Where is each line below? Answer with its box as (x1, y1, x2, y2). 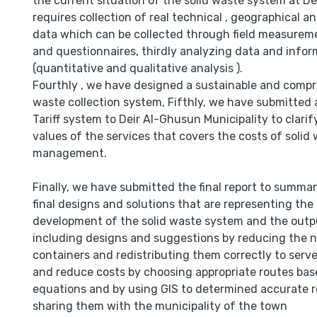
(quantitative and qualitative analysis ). (33, 62, 243, 75)
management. (33, 146, 107, 160)
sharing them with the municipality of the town (33, 299, 287, 313)
